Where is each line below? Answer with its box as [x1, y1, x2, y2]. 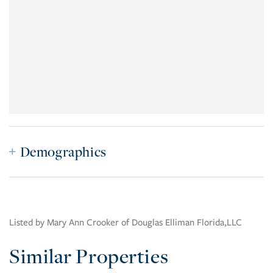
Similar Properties [9, 243, 169, 270]
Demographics [19, 143, 107, 161]
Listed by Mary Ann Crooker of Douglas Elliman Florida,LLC [9, 217, 242, 229]
